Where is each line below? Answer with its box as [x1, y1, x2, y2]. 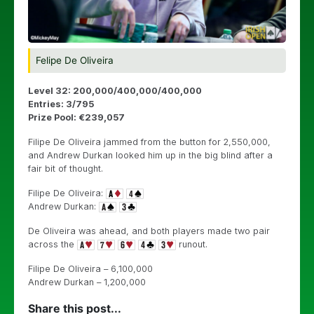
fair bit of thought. [28, 163, 103, 174]
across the [28, 238, 77, 250]
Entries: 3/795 [28, 98, 94, 109]
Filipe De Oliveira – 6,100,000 [28, 263, 153, 274]
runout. [176, 238, 207, 250]
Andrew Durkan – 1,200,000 [28, 276, 146, 287]
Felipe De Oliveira [36, 54, 114, 66]
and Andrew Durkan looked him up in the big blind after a [28, 149, 273, 161]
